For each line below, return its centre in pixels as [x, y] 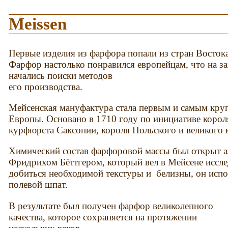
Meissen [38, 24]
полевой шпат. [38, 185]
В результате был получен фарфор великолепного [111, 206]
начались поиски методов [61, 75]
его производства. [46, 87]
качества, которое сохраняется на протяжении [103, 217]
